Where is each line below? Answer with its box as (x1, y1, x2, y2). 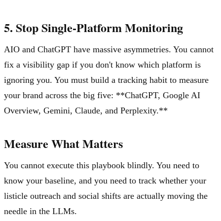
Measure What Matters (4, 134, 123, 152)
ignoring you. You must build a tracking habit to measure (4, 74, 209, 85)
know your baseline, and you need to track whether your (4, 175, 206, 185)
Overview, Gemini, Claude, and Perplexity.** (4, 105, 168, 115)
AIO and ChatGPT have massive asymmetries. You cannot (4, 44, 214, 54)
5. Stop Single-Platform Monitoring (4, 18, 183, 36)
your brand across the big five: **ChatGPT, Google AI (4, 90, 200, 100)
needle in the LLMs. (4, 206, 77, 216)
